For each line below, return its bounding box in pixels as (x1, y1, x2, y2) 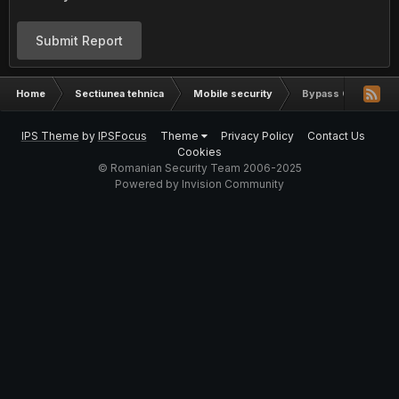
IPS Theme (20, 129, 79, 142)
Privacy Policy (220, 129, 294, 142)
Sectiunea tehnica (75, 87, 164, 100)
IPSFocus (97, 129, 147, 142)
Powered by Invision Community (115, 177, 284, 191)
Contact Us (306, 129, 365, 142)
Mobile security (193, 87, 273, 100)
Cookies (177, 145, 222, 159)
